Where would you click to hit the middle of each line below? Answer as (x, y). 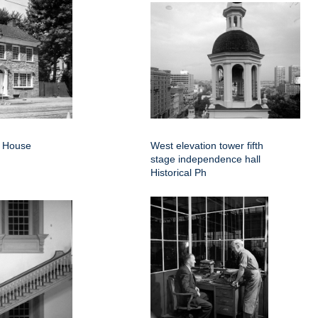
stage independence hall (205, 159)
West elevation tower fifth (207, 146)
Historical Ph (179, 173)
